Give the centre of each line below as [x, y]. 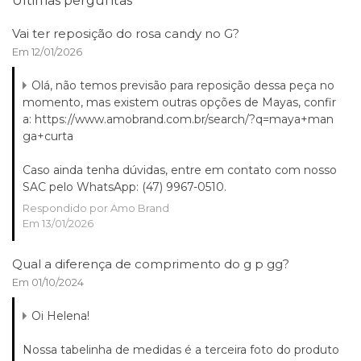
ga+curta [48, 137]
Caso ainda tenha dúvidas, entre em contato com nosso [180, 170]
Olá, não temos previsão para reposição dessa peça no [183, 86]
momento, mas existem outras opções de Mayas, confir [179, 103]
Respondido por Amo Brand [96, 208]
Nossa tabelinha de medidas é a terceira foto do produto [181, 350]
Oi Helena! [60, 316]
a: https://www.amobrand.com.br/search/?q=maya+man [178, 120]
